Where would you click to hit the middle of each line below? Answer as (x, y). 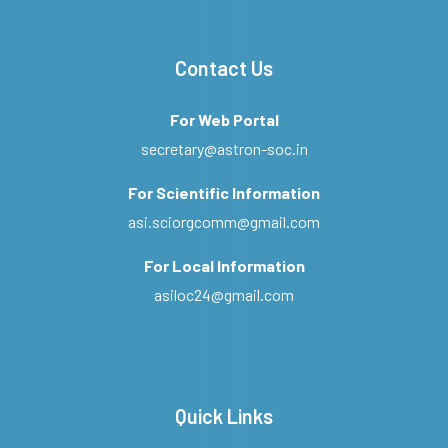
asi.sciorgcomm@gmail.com (224, 221)
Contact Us (224, 68)
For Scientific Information (224, 192)
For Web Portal (224, 119)
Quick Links (224, 416)
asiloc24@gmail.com (224, 294)
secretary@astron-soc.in (224, 148)
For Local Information (224, 265)
